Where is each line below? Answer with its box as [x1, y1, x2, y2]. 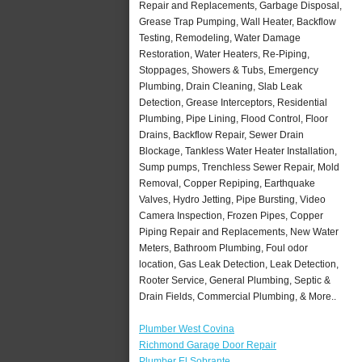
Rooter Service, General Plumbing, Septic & [139, 274, 330, 286]
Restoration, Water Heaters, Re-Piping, [139, 48, 309, 60]
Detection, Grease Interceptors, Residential [139, 96, 327, 108]
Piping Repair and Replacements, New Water [139, 225, 339, 238]
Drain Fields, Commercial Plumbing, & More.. [139, 290, 336, 302]
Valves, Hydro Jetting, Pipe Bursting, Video [139, 193, 326, 205]
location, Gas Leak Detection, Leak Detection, [139, 258, 339, 270]
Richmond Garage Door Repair [139, 339, 276, 351]
